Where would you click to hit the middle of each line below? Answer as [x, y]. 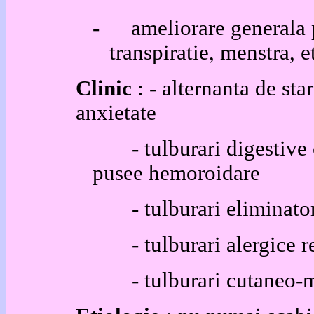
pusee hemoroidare [176, 173]
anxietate [116, 113]
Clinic [104, 88]
